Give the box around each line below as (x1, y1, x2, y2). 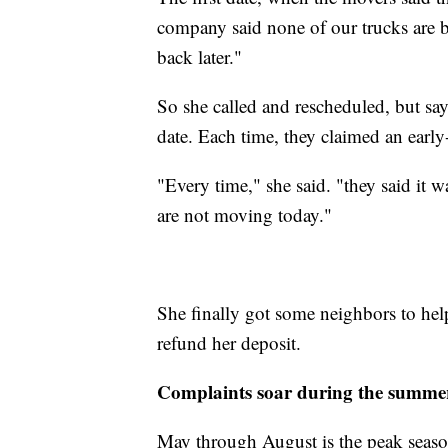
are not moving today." (157, 201, 332, 227)
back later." (157, 43, 242, 69)
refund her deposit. (157, 329, 301, 355)
